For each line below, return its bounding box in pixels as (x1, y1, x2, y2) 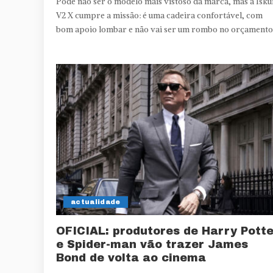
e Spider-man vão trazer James (56, 238, 248, 251)
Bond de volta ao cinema (56, 252, 206, 264)
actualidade (71, 198, 121, 206)
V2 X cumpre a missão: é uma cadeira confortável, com (56, 10, 263, 21)
